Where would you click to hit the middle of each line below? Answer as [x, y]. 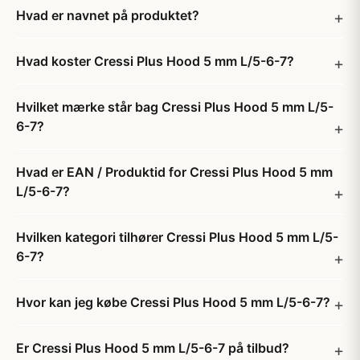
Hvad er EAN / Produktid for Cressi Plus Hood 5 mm [174, 172]
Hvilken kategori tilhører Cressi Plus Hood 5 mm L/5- [177, 237]
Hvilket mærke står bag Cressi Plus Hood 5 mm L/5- [175, 107]
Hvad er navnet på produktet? [108, 15]
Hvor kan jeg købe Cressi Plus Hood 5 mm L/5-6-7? [173, 302]
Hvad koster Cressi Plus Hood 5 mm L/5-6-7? [155, 61]
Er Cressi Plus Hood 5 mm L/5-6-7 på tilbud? [153, 348]
